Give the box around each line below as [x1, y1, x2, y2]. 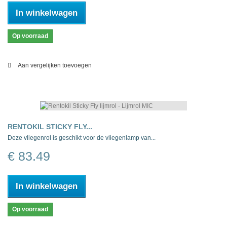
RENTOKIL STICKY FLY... [8, 123, 92, 131]
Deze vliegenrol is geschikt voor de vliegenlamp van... [8, 134, 156, 142]
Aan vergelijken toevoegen [18, 62, 92, 69]
